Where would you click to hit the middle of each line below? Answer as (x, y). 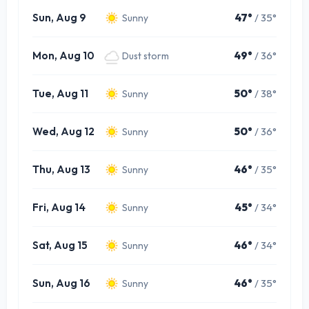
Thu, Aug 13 (61, 170)
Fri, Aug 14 (59, 208)
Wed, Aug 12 (63, 132)
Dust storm (146, 56)
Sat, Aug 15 (60, 246)
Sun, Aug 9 (59, 18)
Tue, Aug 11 (60, 94)
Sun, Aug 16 (61, 283)
